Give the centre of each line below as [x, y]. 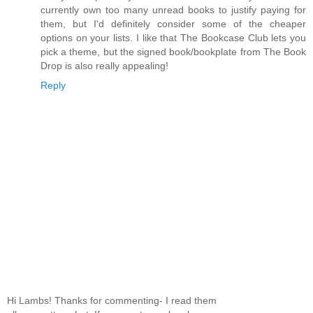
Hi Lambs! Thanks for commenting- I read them [112, 300]
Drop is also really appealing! [104, 66]
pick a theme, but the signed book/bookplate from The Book [173, 52]
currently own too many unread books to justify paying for [173, 10]
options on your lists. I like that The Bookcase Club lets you [173, 38]
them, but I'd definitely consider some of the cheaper [173, 24]
